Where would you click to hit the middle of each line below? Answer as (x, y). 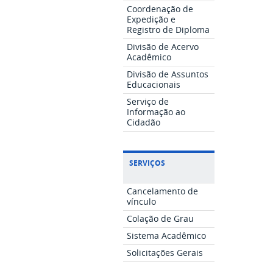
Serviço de (148, 102)
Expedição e (151, 19)
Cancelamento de (163, 191)
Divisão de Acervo (163, 47)
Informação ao (156, 112)
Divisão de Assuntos (168, 74)
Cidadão (144, 122)
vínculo (142, 202)
